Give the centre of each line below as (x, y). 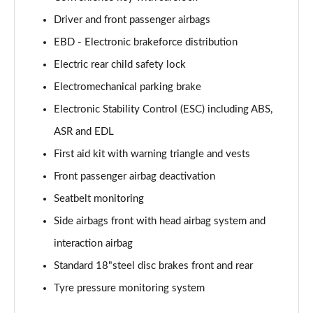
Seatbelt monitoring (99, 199)
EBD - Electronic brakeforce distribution (146, 42)
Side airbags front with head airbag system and (160, 221)
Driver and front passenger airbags (132, 20)
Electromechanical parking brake (128, 87)
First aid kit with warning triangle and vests (152, 154)
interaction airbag (93, 243)
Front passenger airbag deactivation (134, 176)
